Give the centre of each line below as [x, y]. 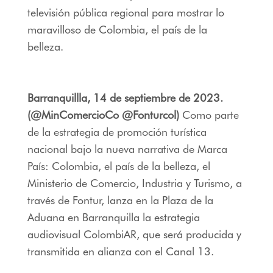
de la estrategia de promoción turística [117, 132]
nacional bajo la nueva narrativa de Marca [127, 149]
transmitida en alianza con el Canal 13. [123, 251]
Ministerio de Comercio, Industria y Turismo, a [134, 183]
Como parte [209, 115]
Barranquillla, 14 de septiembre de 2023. [125, 97]
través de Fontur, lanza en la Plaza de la [120, 200]
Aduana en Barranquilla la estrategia [113, 217]
